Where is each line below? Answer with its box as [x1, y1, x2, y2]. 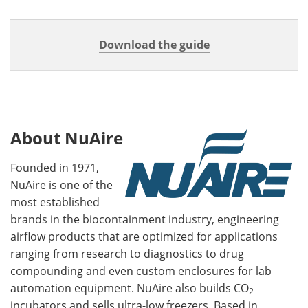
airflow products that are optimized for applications [10, 229, 278, 244]
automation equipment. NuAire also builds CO [10, 280, 249, 296]
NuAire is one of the [10, 177, 113, 192]
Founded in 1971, [10, 160, 99, 175]
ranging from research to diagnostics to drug [10, 246, 244, 261]
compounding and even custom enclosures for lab [10, 263, 272, 278]
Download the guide [98, 37, 210, 52]
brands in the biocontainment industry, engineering [10, 212, 279, 227]
